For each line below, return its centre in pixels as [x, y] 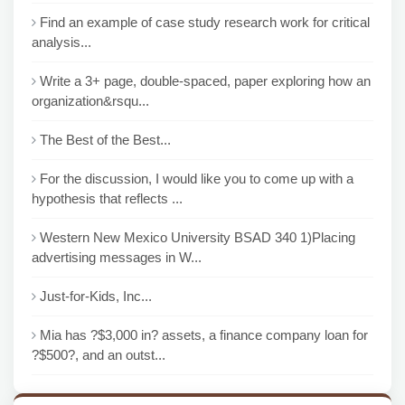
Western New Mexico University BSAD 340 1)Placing [198, 237]
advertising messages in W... [117, 257]
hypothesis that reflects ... [107, 198]
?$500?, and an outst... [99, 355]
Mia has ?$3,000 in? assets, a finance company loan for [204, 335]
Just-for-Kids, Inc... [96, 296]
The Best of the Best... [105, 140]
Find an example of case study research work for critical [205, 22]
